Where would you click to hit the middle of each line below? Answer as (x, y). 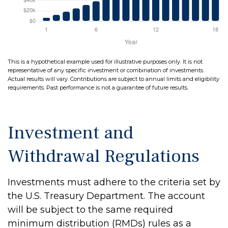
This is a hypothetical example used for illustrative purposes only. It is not (105, 62)
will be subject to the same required (90, 210)
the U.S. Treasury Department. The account (106, 196)
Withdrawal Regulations (104, 156)
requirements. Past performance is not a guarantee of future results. (98, 88)
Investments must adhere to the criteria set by (114, 182)
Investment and (70, 133)
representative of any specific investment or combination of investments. (106, 70)
